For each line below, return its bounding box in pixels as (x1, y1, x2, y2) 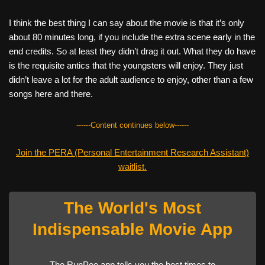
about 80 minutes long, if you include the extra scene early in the (9, 31, 255, 42)
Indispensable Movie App (33, 219, 232, 238)
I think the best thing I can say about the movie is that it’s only (9, 17, 244, 28)
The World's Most (64, 198, 201, 217)
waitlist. (118, 161, 147, 172)
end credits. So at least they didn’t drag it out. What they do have (9, 46, 256, 56)
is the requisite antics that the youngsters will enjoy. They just (9, 60, 243, 70)
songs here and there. (9, 88, 93, 99)
